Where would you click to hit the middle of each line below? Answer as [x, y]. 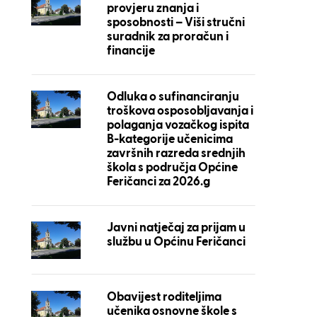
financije [131, 51]
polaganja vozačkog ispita [178, 126]
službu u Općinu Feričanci [176, 242]
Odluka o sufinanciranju [173, 97]
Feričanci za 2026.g [158, 182]
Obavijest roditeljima [164, 297]
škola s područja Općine [172, 168]
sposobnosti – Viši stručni [175, 23]
